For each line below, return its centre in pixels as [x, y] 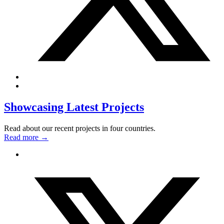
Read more [22, 137]
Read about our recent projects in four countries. [80, 128]
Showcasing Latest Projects [74, 107]
